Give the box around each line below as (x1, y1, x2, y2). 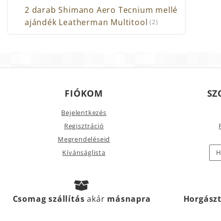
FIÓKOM (65, 87, 104, 99)
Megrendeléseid (58, 134, 110, 144)
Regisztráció (64, 121, 104, 130)
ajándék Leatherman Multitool (25, 16, 148, 28)
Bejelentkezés (61, 108, 107, 117)
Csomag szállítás (12, 193, 87, 204)
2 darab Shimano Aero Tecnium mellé (25, 4, 178, 15)
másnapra (107, 193, 151, 204)
